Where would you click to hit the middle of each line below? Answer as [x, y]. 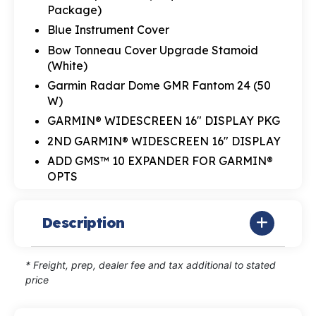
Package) [74, 10]
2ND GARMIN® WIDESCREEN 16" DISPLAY [164, 141]
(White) [67, 65]
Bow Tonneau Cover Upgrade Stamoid [152, 50]
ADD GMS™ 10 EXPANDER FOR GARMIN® [160, 161]
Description [83, 223]
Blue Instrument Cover [108, 30]
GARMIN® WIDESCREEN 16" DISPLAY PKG [163, 121]
